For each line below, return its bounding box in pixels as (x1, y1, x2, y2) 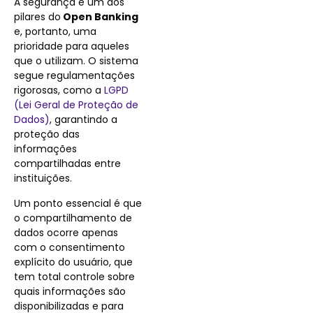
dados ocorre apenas (14, 225, 118, 240)
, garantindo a (50, 112, 117, 127)
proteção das (14, 127, 80, 142)
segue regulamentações (14, 68, 135, 83)
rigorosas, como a (14, 83, 104, 98)
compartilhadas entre (14, 156, 121, 171)
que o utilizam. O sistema (14, 54, 138, 68)
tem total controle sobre (14, 269, 135, 284)
